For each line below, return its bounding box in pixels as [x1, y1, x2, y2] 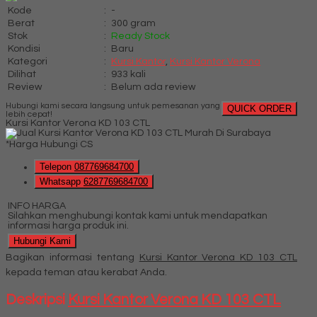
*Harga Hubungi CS [6, 139, 93, 149]
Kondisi [8, 43, 40, 54]
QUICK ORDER [227, 103, 292, 114]
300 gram [111, 18, 156, 28]
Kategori [8, 56, 47, 67]
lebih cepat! [6, 109, 52, 118]
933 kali [111, 69, 146, 79]
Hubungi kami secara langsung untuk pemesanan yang [6, 100, 220, 110]
